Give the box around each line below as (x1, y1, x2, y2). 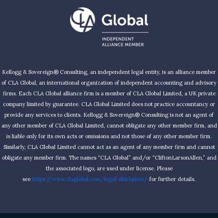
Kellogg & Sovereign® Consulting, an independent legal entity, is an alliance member (2, 68, 216, 75)
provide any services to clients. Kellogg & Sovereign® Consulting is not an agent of (4, 111, 214, 118)
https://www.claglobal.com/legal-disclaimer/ (32, 175, 148, 182)
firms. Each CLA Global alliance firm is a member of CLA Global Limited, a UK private (2, 90, 216, 97)
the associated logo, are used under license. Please (45, 164, 173, 172)
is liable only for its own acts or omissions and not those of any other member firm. (6, 132, 212, 140)
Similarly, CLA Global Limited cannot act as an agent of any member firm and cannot (3, 143, 215, 150)
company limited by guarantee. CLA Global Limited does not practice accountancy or (3, 100, 215, 108)
